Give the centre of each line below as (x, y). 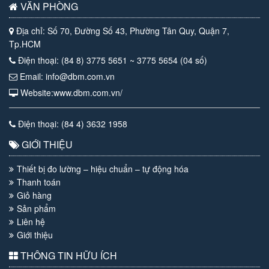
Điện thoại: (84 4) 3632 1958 (71, 123)
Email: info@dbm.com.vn (66, 76)
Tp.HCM (25, 44)
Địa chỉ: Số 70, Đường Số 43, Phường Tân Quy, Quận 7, (122, 30)
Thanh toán (39, 182)
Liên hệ (31, 221)
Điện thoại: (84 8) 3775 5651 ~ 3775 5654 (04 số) (111, 60)
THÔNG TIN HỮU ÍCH (68, 255)
